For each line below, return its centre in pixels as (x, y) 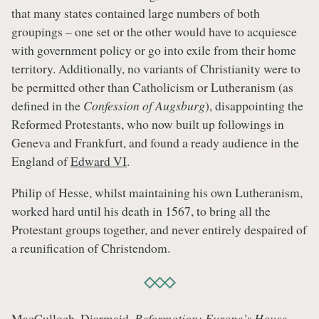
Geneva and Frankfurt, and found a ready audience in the (155, 143)
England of (41, 161)
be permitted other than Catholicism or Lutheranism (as (152, 87)
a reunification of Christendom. (91, 248)
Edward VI (99, 161)
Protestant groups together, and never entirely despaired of (159, 230)
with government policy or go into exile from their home (154, 50)
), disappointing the (254, 106)
